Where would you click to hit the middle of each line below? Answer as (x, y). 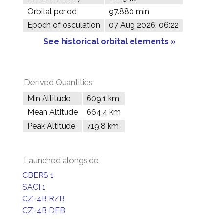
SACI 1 (34, 187)
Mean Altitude (53, 112)
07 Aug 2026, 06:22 (144, 25)
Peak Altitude (51, 126)
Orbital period (52, 11)
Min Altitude (49, 99)
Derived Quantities (58, 82)
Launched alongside (61, 160)
